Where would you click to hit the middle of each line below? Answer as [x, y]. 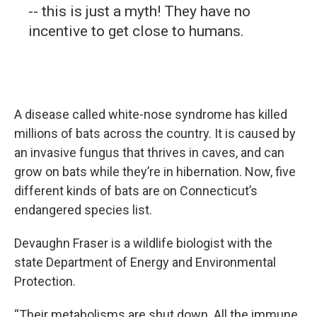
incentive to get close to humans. [136, 31]
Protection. [45, 281]
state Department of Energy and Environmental [145, 262]
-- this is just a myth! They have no [139, 11]
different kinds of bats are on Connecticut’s [136, 191]
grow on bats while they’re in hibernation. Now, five [155, 172]
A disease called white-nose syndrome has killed [151, 114]
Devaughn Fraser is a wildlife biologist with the [143, 243]
